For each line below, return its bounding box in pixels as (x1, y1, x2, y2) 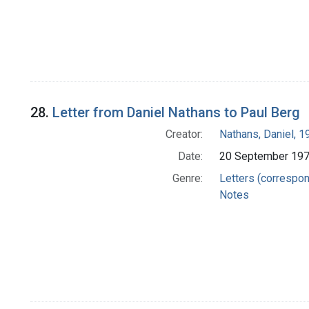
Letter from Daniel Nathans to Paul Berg (52, 104, 300, 121)
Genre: (172, 172, 203, 186)
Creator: (165, 128, 203, 141)
